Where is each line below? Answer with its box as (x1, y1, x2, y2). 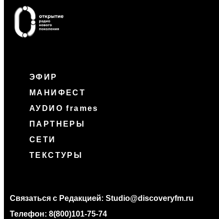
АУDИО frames (29, 104, 99, 113)
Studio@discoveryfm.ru (106, 194, 194, 203)
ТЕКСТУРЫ (29, 151, 83, 160)
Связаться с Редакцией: (10, 194, 106, 203)
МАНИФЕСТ (29, 88, 86, 97)
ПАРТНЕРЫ (29, 120, 86, 129)
